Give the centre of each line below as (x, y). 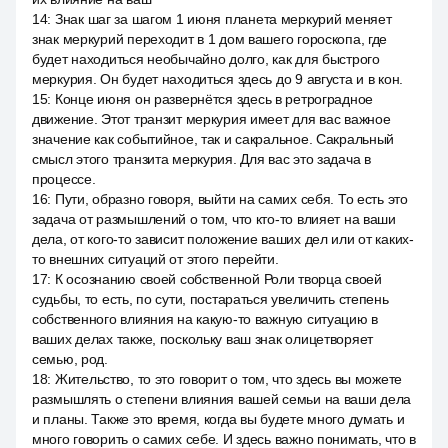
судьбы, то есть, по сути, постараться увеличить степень (210, 299)
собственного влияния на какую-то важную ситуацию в (205, 319)
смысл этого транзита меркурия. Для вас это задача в (201, 159)
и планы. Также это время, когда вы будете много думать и (218, 419)
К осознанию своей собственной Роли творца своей (218, 279)
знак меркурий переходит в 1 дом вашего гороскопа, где (210, 39)
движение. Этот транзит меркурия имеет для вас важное (211, 119)
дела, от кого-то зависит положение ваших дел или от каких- (223, 239)
